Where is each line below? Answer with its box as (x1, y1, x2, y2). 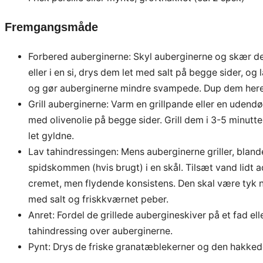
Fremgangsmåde (5, 21, 98, 34)
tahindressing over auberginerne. (28, 225, 173, 237)
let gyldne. (28, 130, 74, 142)
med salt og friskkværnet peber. (28, 194, 168, 205)
